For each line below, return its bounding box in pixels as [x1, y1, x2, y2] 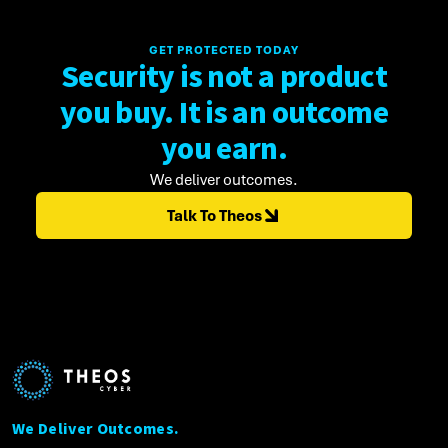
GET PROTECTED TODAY [148, 43, 300, 57]
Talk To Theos [167, 206, 262, 225]
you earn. [160, 127, 288, 172]
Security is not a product [60, 55, 388, 100]
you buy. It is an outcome [59, 91, 389, 136]
